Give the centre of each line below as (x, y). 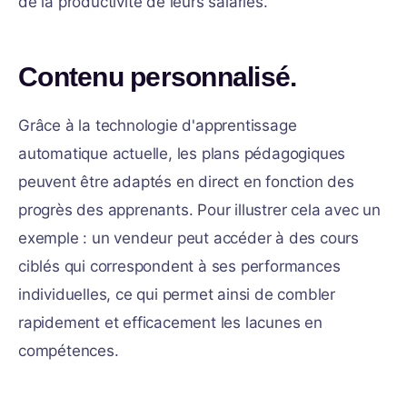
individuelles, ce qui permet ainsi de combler (177, 294)
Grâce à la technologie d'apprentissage (158, 125)
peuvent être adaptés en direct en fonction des (186, 182)
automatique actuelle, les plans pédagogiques (182, 154)
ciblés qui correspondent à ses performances (179, 266)
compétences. (69, 351)
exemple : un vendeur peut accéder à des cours (189, 238)
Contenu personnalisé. (158, 77)
